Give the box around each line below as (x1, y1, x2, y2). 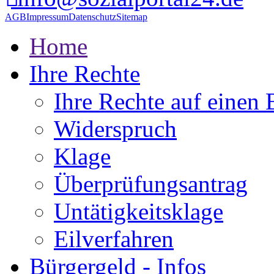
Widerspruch (54, 115, 177, 142)
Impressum (26, 11, 68, 22)
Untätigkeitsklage (54, 198, 223, 224)
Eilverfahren (54, 225, 174, 252)
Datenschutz (68, 11, 116, 22)
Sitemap (116, 11, 147, 22)
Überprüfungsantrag (54, 170, 248, 197)
